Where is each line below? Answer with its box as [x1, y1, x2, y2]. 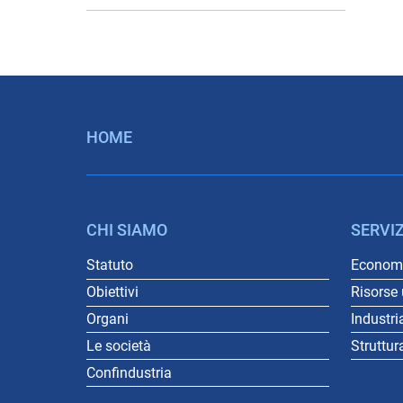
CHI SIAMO [86, 221, 167, 239]
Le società [86, 336, 151, 354]
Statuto [86, 256, 133, 274]
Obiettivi [86, 283, 139, 301]
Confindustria [86, 363, 172, 381]
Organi [86, 309, 129, 327]
